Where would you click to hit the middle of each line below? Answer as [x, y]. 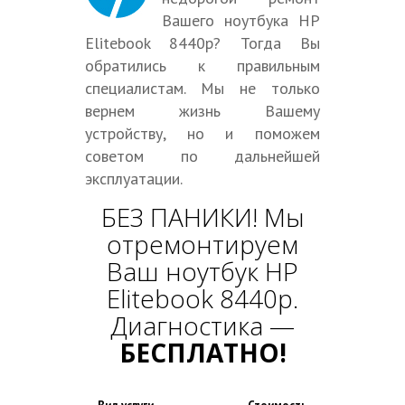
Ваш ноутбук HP [202, 271]
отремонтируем [202, 244]
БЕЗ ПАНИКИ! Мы [202, 217]
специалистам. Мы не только [202, 88]
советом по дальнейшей [202, 156]
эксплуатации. [134, 179]
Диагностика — [202, 325]
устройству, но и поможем [202, 133]
